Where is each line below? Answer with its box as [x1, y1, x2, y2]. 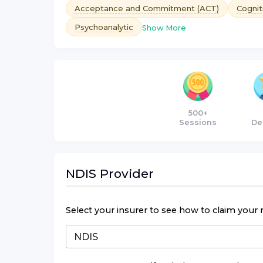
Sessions [179, 117, 217, 127]
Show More [142, 23, 186, 32]
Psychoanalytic [75, 22, 133, 32]
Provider [96, 166, 154, 181]
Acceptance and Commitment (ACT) [75, 3, 219, 13]
